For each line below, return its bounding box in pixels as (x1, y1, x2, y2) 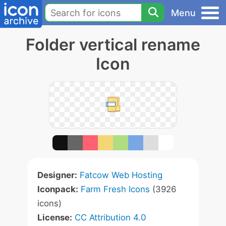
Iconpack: (37, 184, 78, 194)
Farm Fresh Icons (81, 184, 150, 194)
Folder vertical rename (26, 35, 200, 54)
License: (37, 212, 72, 222)
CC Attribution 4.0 (75, 212, 146, 222)
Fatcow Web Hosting (80, 170, 162, 180)
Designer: (37, 170, 77, 180)
